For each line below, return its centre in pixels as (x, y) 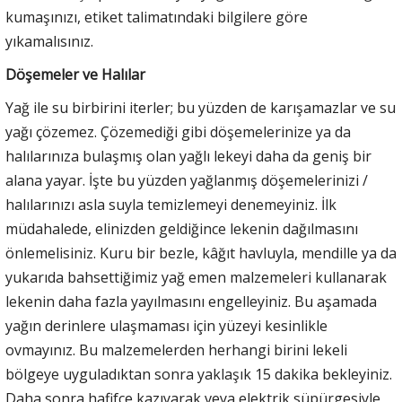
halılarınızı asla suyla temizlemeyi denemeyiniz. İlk (171, 204)
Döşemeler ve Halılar (75, 74)
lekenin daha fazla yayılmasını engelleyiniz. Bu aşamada (191, 301)
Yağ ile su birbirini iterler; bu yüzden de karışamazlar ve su (201, 107)
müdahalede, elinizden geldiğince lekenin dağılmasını (182, 228)
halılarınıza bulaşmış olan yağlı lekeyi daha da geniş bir (188, 156)
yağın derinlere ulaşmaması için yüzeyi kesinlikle (166, 325)
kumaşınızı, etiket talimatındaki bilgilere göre (157, 17)
